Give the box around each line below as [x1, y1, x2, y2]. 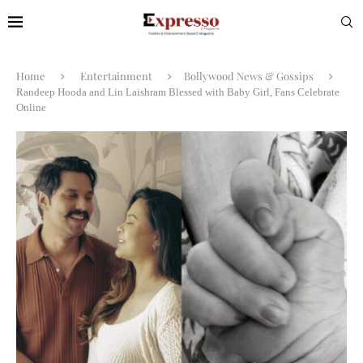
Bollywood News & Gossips [184, 68, 314, 83]
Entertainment [80, 68, 152, 83]
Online [16, 100, 46, 113]
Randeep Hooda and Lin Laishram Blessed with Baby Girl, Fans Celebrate [16, 85, 340, 98]
